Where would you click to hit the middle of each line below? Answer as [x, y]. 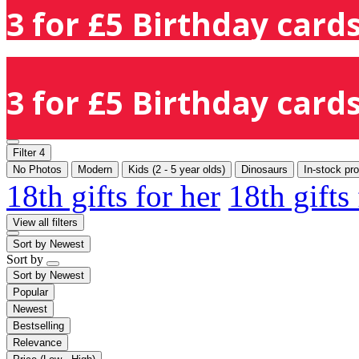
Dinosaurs [264, 169]
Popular [30, 292]
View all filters [45, 222]
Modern [95, 169]
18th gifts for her [113, 196]
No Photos [37, 169]
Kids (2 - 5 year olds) [177, 169]
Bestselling [38, 325]
